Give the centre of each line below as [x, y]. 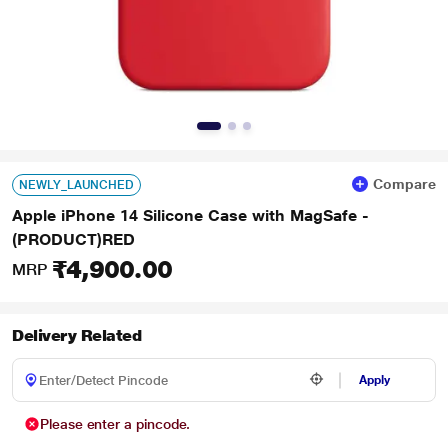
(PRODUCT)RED [73, 239]
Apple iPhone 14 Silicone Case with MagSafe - [190, 215]
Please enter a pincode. [115, 424]
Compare [404, 184]
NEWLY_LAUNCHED [77, 185]
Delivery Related [77, 335]
